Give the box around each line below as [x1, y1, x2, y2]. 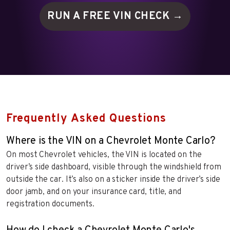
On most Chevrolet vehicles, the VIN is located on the [6, 149, 202, 160]
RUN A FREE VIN [47, 9, 135, 23]
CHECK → [134, 9, 183, 23]
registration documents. [6, 199, 95, 209]
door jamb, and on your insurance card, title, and [6, 186, 182, 197]
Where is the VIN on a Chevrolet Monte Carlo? [6, 134, 216, 148]
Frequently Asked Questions [6, 111, 166, 126]
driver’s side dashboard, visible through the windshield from [6, 162, 222, 172]
